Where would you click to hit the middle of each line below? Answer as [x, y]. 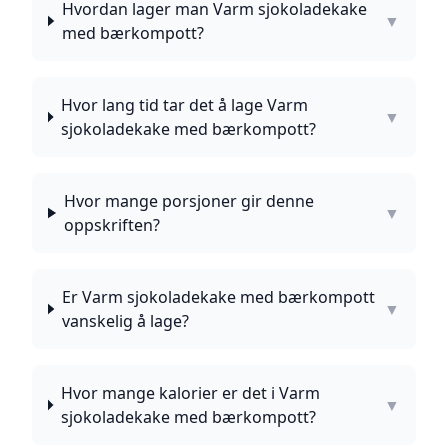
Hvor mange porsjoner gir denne [188, 201]
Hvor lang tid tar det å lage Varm [184, 105]
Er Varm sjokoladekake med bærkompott [218, 297]
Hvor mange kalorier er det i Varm [190, 393]
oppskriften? [111, 225]
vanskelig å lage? [125, 321]
